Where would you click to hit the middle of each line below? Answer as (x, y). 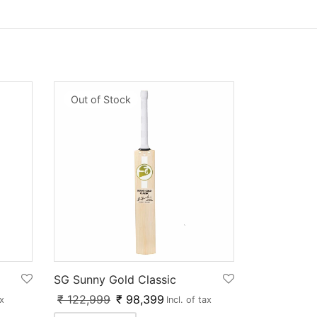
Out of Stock (100, 99)
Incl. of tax (189, 299)
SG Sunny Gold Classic (115, 279)
